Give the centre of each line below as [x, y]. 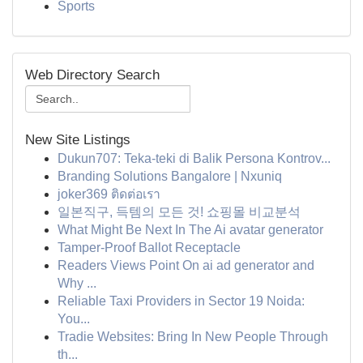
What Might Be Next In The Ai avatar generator [190, 230]
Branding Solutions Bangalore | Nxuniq [170, 176]
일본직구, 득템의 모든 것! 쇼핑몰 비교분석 [179, 212]
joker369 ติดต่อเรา [109, 194]
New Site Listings [78, 140]
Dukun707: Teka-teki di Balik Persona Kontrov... [194, 158]
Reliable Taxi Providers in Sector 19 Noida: [181, 301]
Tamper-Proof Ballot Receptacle [149, 248]
